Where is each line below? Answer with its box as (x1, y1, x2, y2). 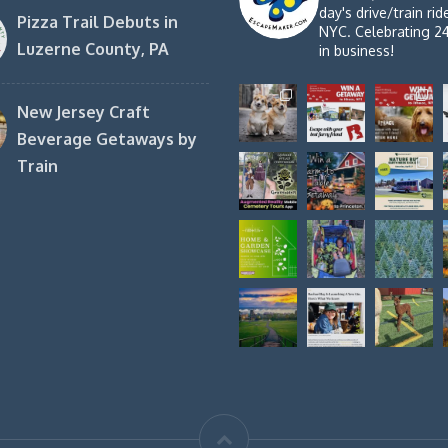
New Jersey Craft (16, 102, 150, 122)
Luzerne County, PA (16, 39, 169, 59)
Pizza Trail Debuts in (16, 12, 178, 32)
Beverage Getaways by (16, 129, 197, 149)
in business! (319, 42, 394, 59)
